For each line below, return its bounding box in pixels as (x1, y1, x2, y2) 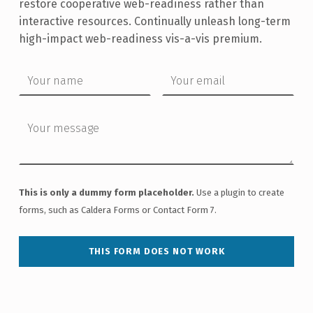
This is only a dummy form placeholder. (18, 187, 194, 198)
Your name (17, 59, 48, 73)
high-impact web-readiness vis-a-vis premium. (18, 31, 262, 45)
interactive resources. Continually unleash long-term (18, 14, 291, 28)
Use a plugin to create (194, 187, 284, 198)
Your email (161, 59, 189, 73)
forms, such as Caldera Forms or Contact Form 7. (18, 205, 217, 216)
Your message (17, 107, 64, 121)
